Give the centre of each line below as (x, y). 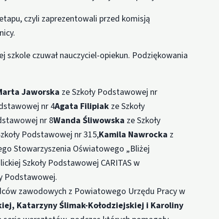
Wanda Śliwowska (89, 120)
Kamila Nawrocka (133, 134)
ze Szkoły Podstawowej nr (109, 92)
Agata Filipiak (82, 106)
